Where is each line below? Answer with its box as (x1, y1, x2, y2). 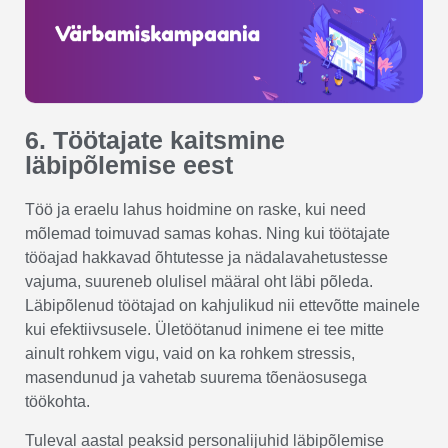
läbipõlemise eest (25, 151, 233, 180)
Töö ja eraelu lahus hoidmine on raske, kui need (25, 201, 366, 219)
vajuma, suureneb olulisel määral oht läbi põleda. (25, 273, 373, 291)
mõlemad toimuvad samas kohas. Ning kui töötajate (25, 225, 390, 243)
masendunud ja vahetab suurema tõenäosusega (25, 369, 367, 387)
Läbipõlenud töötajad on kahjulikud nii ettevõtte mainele (25, 297, 420, 315)
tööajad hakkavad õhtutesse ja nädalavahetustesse (25, 249, 388, 267)
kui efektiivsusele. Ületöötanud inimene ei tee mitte (25, 321, 384, 339)
